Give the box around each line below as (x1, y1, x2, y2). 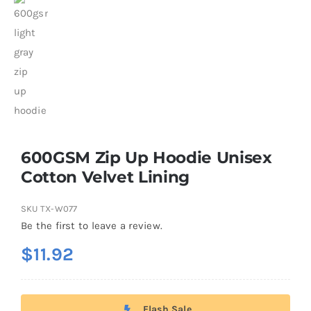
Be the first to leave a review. (20, 219, 162, 232)
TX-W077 (40, 203, 78, 214)
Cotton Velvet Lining (20, 166, 190, 187)
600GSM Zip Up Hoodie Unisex (20, 146, 272, 167)
